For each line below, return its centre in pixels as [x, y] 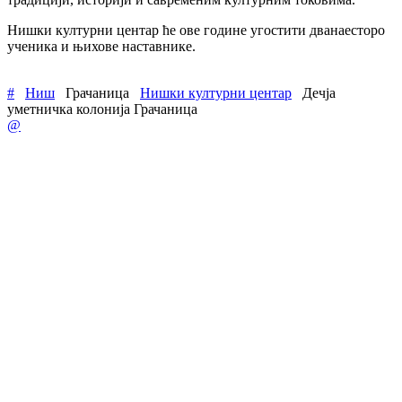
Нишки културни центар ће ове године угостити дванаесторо [196, 30]
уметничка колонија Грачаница [102, 109]
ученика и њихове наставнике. [101, 46]
